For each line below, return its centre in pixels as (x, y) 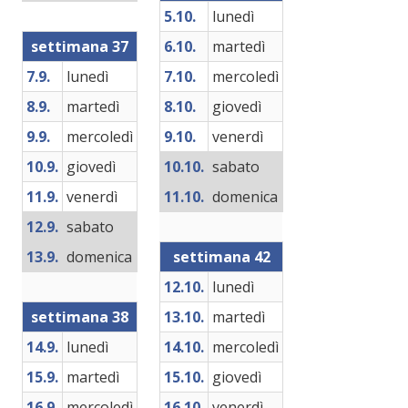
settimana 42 (221, 257)
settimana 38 (80, 317)
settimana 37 (80, 46)
